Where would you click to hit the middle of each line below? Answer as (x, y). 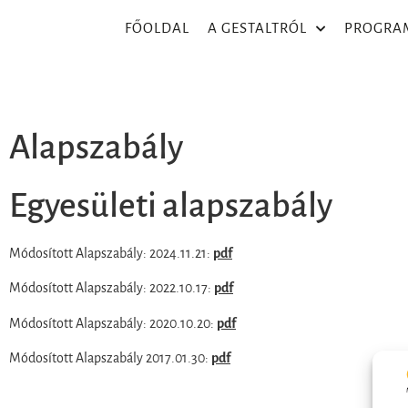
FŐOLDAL (157, 28)
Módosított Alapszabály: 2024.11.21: (111, 253)
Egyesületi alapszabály (171, 206)
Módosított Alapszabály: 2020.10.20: (113, 323)
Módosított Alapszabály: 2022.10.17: (112, 288)
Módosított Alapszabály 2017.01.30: (110, 358)
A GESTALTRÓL (257, 28)
